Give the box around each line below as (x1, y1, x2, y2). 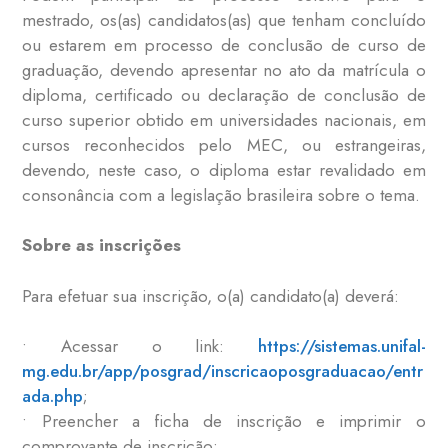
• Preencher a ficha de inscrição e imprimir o (22, 409, 426, 434)
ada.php (22, 384, 84, 409)
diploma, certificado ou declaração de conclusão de (22, 82, 426, 107)
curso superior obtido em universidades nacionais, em (22, 107, 426, 132)
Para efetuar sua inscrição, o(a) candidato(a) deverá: (22, 283, 400, 308)
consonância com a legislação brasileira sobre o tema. (22, 182, 421, 207)
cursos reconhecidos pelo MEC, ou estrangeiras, (22, 132, 426, 157)
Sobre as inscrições (22, 233, 182, 258)
